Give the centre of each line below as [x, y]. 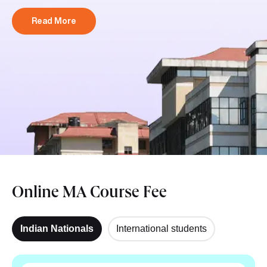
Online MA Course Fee [89, 194]
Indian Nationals [57, 228]
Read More [54, 21]
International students [162, 228]
